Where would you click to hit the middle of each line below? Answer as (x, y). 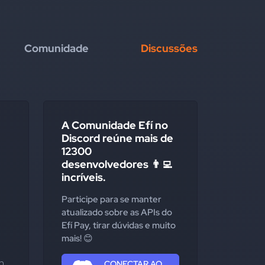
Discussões (169, 48)
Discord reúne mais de (117, 138)
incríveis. (84, 177)
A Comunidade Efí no (115, 125)
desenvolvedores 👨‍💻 (117, 164)
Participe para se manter (112, 199)
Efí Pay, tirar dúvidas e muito (119, 225)
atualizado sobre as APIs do (117, 212)
